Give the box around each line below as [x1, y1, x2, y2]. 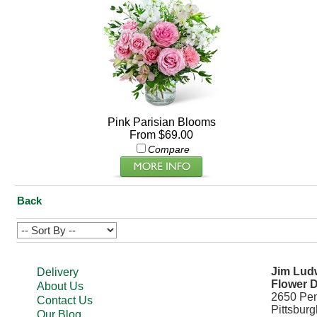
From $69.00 [129, 129, 193, 141]
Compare [147, 144, 190, 155]
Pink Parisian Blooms [107, 116, 216, 128]
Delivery [37, 266, 79, 278]
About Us [37, 280, 84, 292]
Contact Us [37, 294, 93, 306]
